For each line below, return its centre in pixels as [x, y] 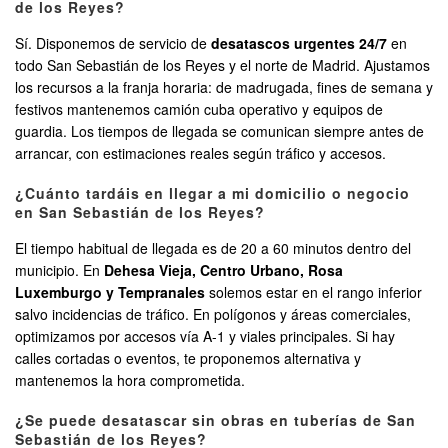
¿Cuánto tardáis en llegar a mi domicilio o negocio [212, 193]
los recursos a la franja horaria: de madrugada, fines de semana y [224, 87]
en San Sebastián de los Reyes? [140, 212]
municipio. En [59, 270]
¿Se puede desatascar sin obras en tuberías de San [215, 420]
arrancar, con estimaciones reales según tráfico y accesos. [200, 153]
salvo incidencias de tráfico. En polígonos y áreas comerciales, [213, 314]
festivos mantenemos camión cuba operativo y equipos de [199, 109]
